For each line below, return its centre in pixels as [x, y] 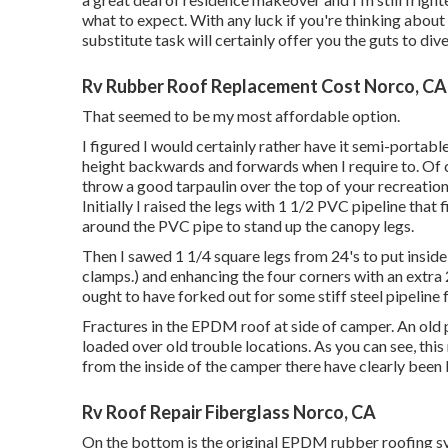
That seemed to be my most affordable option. [241, 115]
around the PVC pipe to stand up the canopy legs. [248, 225]
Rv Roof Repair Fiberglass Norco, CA [229, 412]
